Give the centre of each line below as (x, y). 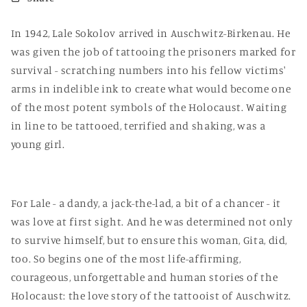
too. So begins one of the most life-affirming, (126, 258)
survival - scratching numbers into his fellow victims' (148, 71)
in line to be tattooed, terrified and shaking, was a (138, 126)
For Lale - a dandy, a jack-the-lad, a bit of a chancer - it (146, 203)
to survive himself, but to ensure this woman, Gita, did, (149, 240)
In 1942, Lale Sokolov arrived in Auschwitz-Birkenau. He (150, 34)
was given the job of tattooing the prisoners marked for (153, 52)
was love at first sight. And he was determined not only (151, 221)
